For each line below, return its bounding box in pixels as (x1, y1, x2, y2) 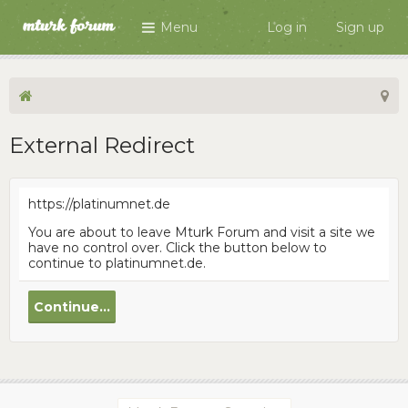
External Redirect (9, 132, 195, 158)
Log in (267, 19, 307, 36)
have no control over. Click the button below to (28, 240, 327, 256)
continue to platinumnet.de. (28, 255, 206, 271)
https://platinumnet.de (28, 196, 170, 212)
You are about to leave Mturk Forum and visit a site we (28, 224, 375, 240)
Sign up (336, 19, 384, 36)
